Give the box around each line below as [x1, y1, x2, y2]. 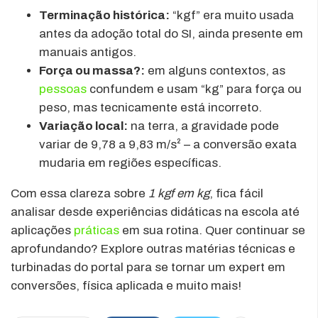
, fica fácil [209, 186, 263, 200]
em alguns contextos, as [145, 63, 285, 77]
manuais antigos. [39, 45, 136, 59]
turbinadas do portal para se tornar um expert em [11, 260, 285, 274]
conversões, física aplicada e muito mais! [11, 278, 241, 292]
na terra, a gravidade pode [128, 119, 279, 133]
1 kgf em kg [148, 186, 209, 200]
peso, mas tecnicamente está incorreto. [39, 100, 262, 114]
